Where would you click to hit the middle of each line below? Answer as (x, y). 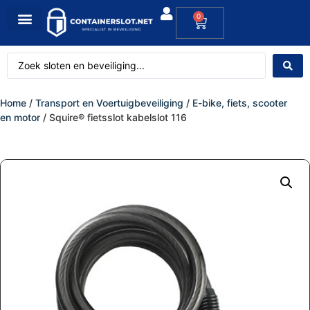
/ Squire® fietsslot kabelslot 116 (113, 117)
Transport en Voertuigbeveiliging (109, 103)
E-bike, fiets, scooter (240, 103)
